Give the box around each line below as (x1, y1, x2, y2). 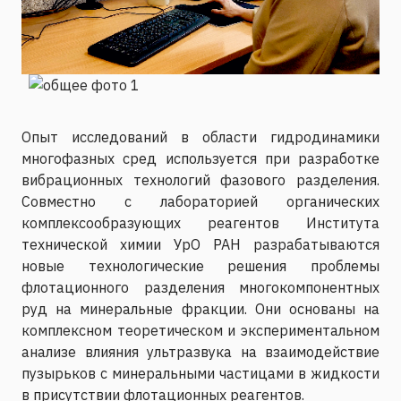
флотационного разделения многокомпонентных (21, 277, 380, 296)
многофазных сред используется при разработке (21, 149, 380, 167)
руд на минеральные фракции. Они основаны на (21, 299, 380, 318)
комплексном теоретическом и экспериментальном (21, 320, 380, 339)
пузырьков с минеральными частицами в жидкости (21, 363, 380, 382)
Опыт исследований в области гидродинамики (21, 127, 380, 146)
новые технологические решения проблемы (21, 256, 380, 275)
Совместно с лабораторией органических (21, 192, 380, 210)
